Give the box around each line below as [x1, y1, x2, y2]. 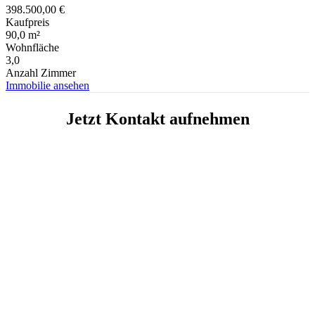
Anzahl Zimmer [6, 67, 76, 79]
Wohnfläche [6, 41, 59, 54]
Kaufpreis [6, 16, 49, 29]
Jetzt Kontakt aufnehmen [65, 110, 250, 129]
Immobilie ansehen [6, 79, 89, 92]
